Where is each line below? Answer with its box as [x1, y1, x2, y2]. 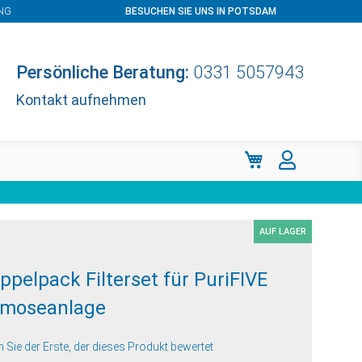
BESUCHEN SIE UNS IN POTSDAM [125, 6, 276, 17]
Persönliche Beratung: [15, 62, 189, 82]
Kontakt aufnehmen [15, 91, 146, 108]
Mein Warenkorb [263, 145, 360, 161]
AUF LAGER [259, 226, 306, 237]
